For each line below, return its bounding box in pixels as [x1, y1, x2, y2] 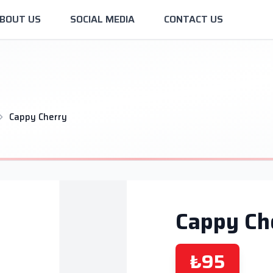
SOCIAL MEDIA [69, 12, 135, 27]
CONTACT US [163, 12, 223, 27]
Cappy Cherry [9, 110, 67, 124]
